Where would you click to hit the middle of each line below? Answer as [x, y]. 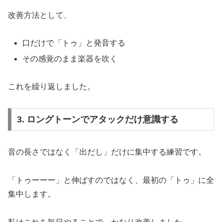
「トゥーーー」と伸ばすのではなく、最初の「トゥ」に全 [111, 180]
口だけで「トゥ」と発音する [74, 43]
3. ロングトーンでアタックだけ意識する [97, 119]
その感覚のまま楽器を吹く [70, 58]
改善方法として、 [40, 15]
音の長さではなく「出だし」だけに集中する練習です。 [107, 152]
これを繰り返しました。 [52, 87]
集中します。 [32, 194]
